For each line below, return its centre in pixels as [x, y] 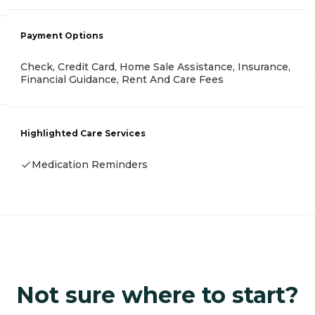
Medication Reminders [90, 164]
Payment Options [62, 35]
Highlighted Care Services [83, 133]
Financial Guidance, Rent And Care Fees [122, 79]
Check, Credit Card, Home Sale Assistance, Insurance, [155, 66]
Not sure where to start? [157, 295]
